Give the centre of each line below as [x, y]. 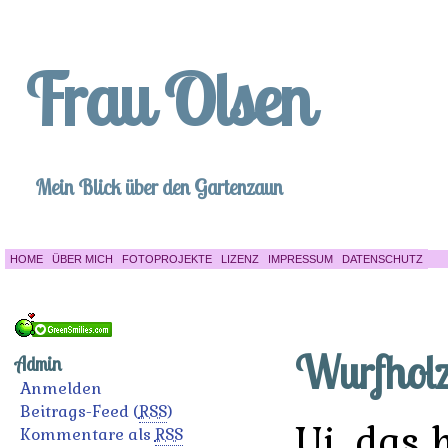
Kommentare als [87, 434]
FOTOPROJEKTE [166, 259]
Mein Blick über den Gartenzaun [158, 187]
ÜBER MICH [82, 259]
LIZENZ [239, 259]
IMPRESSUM [300, 259]
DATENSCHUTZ [382, 259]
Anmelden [60, 388]
